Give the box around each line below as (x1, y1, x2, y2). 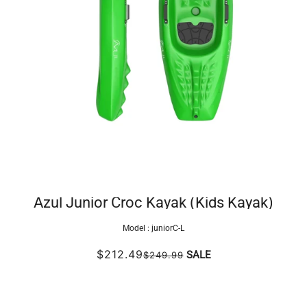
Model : (123, 223, 151, 233)
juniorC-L (151, 223, 184, 233)
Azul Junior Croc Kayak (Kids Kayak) (34, 194, 273, 212)
